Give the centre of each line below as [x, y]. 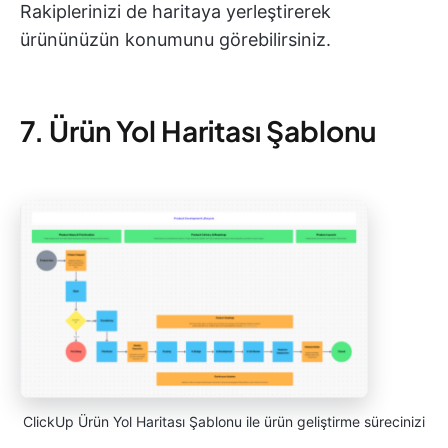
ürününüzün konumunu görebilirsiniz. [175, 40]
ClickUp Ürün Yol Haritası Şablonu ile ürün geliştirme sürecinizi [224, 421]
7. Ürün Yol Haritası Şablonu [198, 131]
